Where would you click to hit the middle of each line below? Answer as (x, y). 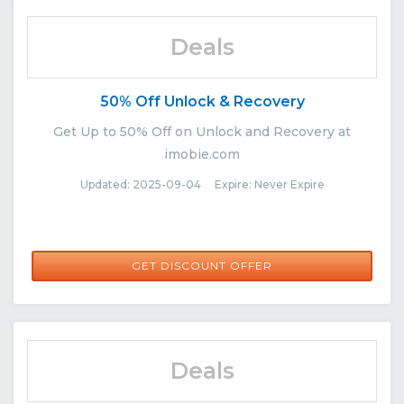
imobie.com (202, 154)
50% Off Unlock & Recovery (202, 101)
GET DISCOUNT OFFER (202, 265)
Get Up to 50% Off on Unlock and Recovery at (202, 131)
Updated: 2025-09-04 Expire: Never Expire (202, 184)
